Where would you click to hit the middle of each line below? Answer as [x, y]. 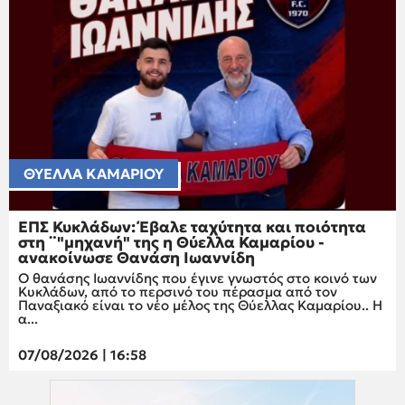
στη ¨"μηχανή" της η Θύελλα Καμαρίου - [171, 242]
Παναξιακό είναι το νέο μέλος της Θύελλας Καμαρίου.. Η [200, 305]
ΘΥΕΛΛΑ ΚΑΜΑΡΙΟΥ [94, 173]
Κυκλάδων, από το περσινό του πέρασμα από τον [178, 291]
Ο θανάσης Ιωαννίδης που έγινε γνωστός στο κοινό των [198, 278]
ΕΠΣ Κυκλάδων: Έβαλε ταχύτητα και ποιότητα [192, 226]
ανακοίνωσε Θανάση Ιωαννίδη [137, 257]
